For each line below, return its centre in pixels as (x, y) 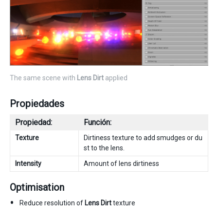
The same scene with (43, 78)
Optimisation (37, 188)
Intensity (28, 164)
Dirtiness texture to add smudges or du (143, 138)
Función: (98, 123)
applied (116, 78)
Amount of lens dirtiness (121, 164)
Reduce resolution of (52, 203)
